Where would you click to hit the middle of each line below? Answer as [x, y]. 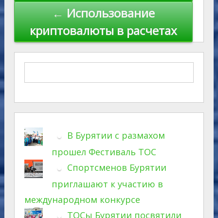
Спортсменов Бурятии [117, 168]
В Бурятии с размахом [116, 135]
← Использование [103, 13]
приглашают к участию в [107, 184]
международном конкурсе [82, 200]
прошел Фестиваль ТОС [104, 152]
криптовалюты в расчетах [103, 30]
